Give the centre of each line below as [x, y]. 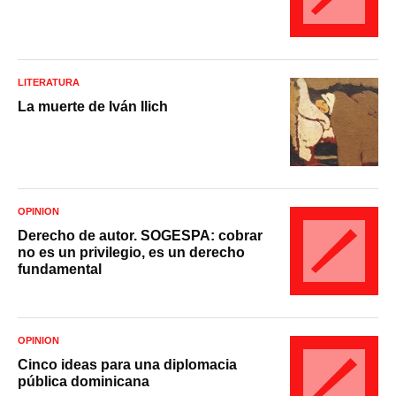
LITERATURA [49, 82]
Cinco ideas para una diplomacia [127, 364]
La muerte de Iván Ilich [93, 106]
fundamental [60, 269]
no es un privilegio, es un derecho [131, 252]
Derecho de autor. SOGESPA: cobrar [140, 235]
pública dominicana [84, 381]
